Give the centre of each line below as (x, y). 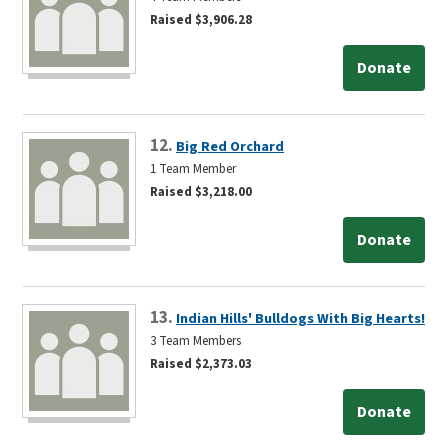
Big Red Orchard (230, 146)
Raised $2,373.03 (201, 363)
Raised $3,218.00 (201, 191)
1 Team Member (193, 168)
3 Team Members (195, 340)
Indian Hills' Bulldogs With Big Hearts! (300, 318)
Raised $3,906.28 (201, 19)
